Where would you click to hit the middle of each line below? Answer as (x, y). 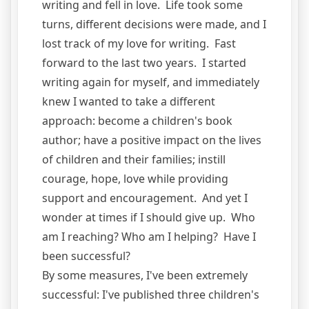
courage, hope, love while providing (135, 178)
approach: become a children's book (137, 120)
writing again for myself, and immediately (151, 82)
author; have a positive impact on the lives (152, 140)
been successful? (88, 256)
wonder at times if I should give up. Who (149, 217)
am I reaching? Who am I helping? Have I (149, 236)
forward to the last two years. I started (144, 62)
